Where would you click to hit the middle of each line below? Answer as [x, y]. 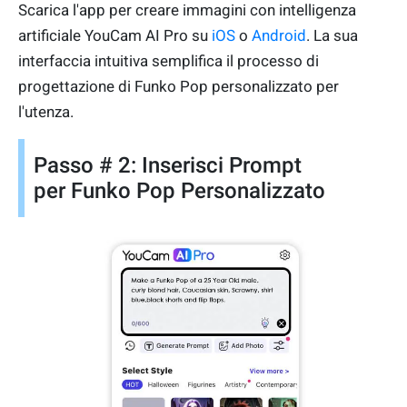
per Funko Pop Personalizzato [182, 190]
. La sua [332, 35]
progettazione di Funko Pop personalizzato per [179, 86]
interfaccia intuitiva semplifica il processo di [169, 60]
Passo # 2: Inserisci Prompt [168, 165]
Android [279, 35]
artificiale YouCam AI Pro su [115, 35]
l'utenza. [46, 111]
